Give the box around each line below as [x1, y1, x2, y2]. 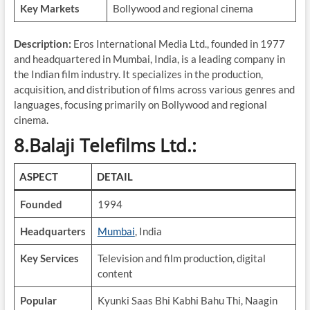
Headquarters [19, 225, 86, 237]
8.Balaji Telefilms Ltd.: [13, 133, 197, 158]
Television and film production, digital [97, 252, 266, 264]
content [97, 267, 133, 280]
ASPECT [19, 170, 59, 183]
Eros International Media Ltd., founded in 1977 [71, 37, 285, 50]
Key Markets [19, 2, 80, 15]
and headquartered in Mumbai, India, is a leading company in [13, 53, 285, 65]
